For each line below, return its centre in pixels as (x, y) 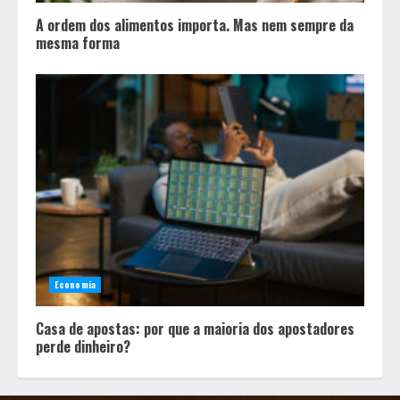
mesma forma (78, 42)
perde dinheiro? (83, 346)
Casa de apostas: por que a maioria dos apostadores (195, 328)
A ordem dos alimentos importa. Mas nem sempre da (195, 25)
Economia (75, 284)
